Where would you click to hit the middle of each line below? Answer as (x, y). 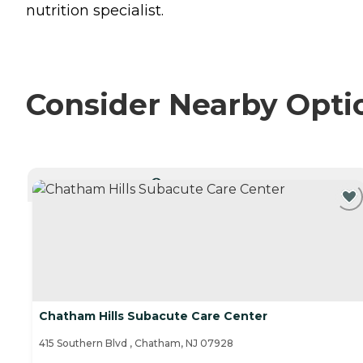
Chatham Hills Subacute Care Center (153, 316)
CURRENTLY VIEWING (205, 181)
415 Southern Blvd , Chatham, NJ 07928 (136, 344)
